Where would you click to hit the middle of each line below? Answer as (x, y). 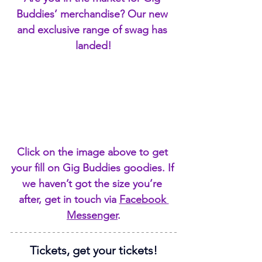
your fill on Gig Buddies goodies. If (94, 168)
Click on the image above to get (94, 152)
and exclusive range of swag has (94, 30)
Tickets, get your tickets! (94, 251)
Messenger (92, 216)
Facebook (144, 200)
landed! (94, 46)
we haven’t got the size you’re (94, 184)
